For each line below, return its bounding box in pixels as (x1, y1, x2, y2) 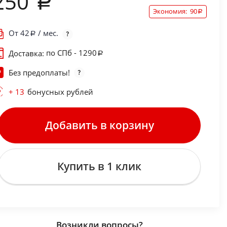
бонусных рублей (27, 87, 93, 97)
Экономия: (153, 7, 190, 16)
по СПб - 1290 (46, 47, 97, 58)
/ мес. (35, 28, 58, 39)
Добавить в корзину (45, 118, 154, 133)
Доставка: (8, 48, 46, 59)
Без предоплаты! (8, 67, 70, 78)
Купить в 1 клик (57, 159, 142, 174)
